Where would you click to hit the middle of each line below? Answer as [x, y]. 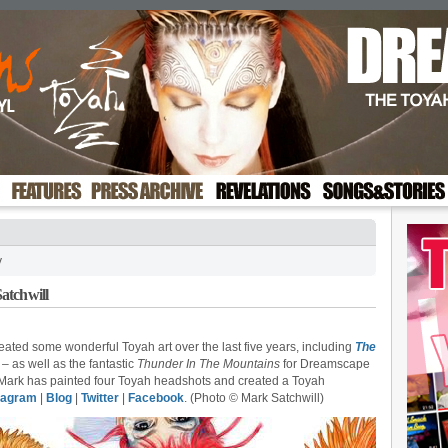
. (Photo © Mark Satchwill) [254, 398]
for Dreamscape [325, 364]
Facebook [156, 398]
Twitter [100, 398]
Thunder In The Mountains [208, 364]
